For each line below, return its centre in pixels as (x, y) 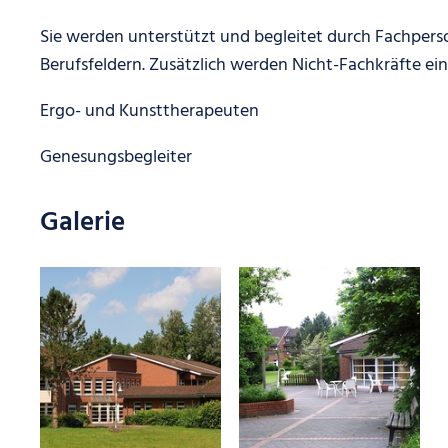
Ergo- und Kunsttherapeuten (149, 111)
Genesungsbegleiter (116, 157)
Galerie (82, 223)
